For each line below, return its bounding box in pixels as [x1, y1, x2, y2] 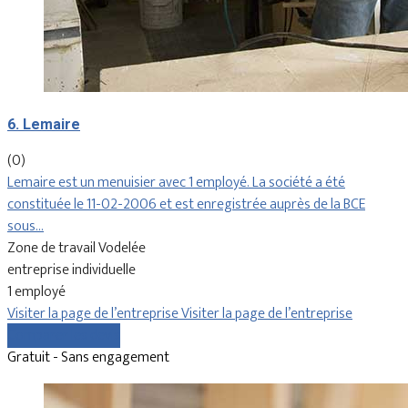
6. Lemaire [7, 115, 80, 133]
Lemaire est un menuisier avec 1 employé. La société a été [7, 169, 345, 195]
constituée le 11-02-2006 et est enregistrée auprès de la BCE [7, 191, 365, 217]
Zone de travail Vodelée [7, 235, 146, 260]
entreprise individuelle [7, 257, 136, 282]
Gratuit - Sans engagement [7, 344, 169, 370]
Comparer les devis [7, 322, 120, 348]
